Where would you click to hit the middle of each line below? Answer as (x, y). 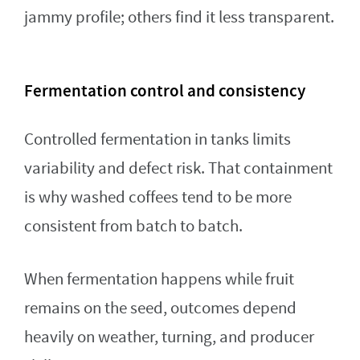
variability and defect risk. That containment (178, 169)
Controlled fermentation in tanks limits (157, 140)
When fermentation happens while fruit (159, 280)
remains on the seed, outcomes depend (160, 309)
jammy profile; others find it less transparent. (179, 18)
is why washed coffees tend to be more (158, 198)
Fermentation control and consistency (165, 91)
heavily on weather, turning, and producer (169, 337)
